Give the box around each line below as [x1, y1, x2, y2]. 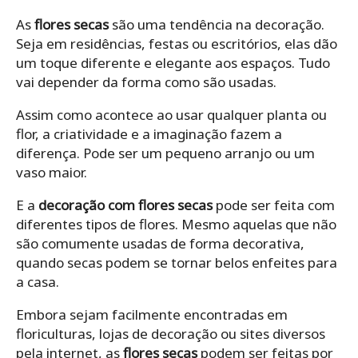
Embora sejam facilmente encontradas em [16, 304, 288, 324]
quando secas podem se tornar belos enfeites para [16, 253, 337, 272]
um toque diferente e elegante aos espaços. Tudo [16, 53, 330, 72]
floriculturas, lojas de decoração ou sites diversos [16, 324, 325, 343]
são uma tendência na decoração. [109, 14, 324, 34]
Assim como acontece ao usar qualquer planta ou [16, 105, 327, 124]
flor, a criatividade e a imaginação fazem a [16, 124, 282, 143]
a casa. [16, 272, 59, 291]
